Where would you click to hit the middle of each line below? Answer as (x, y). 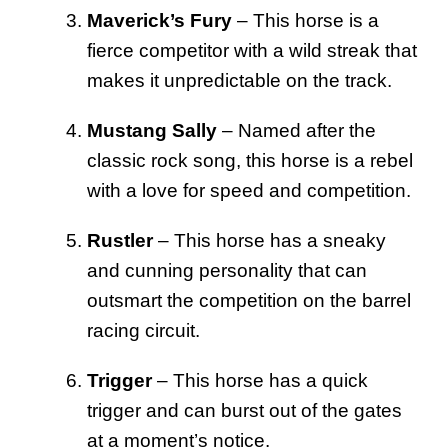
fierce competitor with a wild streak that (252, 50)
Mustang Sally (152, 130)
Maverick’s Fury (159, 20)
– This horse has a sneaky (269, 240)
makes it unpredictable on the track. (239, 80)
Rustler (120, 240)
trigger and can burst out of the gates (244, 410)
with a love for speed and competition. (249, 190)
